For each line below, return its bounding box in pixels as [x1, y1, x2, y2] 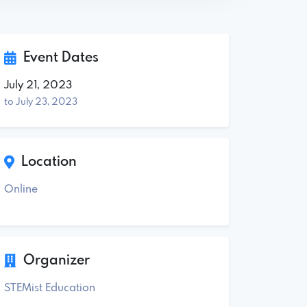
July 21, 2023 [4, 79, 72, 91]
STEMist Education [4, 282, 95, 294]
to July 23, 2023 [4, 97, 77, 107]
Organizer [16, 253, 90, 268]
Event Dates [16, 50, 99, 65]
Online [4, 183, 38, 195]
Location [14, 154, 77, 169]
